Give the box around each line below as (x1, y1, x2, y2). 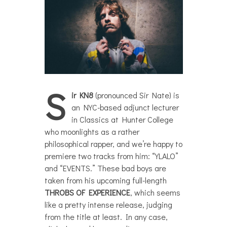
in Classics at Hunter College (71, 114, 173, 125)
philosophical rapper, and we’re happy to (44, 138, 182, 149)
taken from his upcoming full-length (44, 175, 167, 185)
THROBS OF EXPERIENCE (44, 187, 130, 198)
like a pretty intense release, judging (44, 199, 172, 210)
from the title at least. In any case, (44, 211, 168, 222)
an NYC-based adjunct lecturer (71, 102, 179, 112)
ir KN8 (71, 90, 93, 100)
